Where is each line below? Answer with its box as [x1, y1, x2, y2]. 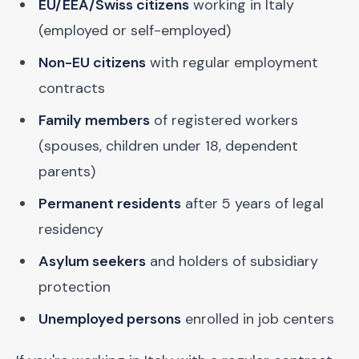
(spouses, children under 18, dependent [38, 136, 298, 155]
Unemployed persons [38, 309, 181, 329]
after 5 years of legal [181, 194, 324, 213]
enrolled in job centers [181, 309, 334, 329]
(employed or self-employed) [38, 21, 231, 40]
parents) [38, 162, 95, 181]
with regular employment [146, 53, 318, 72]
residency [38, 220, 103, 239]
